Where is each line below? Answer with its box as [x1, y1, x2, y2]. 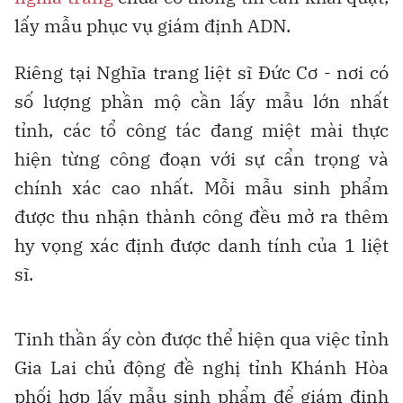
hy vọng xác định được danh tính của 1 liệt [14, 233, 389, 258]
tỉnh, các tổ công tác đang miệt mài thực [14, 118, 389, 143]
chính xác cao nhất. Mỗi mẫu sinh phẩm [14, 175, 389, 201]
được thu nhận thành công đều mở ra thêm [14, 204, 389, 229]
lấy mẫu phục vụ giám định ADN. [14, 13, 291, 39]
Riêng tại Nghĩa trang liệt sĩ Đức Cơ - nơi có [14, 60, 389, 85]
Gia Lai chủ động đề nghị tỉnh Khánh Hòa [14, 355, 389, 381]
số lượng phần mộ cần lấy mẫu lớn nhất [14, 89, 389, 114]
